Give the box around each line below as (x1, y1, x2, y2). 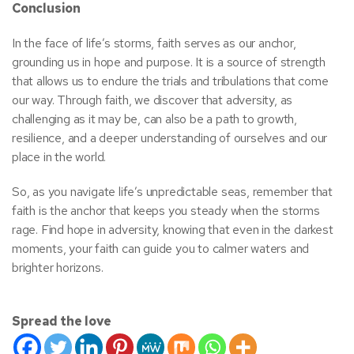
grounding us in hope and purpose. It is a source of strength (12, 54, 326, 70)
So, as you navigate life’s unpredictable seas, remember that (12, 183, 333, 200)
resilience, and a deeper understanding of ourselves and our (12, 130, 328, 146)
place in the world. (12, 149, 107, 165)
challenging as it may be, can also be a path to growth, (12, 111, 297, 127)
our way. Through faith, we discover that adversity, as (12, 92, 293, 108)
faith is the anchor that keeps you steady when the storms (12, 202, 320, 219)
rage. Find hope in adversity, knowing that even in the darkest (12, 221, 333, 238)
